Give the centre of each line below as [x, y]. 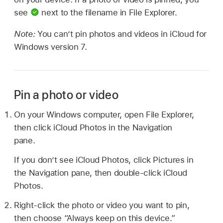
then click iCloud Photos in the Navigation [93, 128]
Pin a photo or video [66, 95]
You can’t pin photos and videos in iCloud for [122, 34]
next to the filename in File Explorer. [108, 12]
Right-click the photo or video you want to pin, [102, 205]
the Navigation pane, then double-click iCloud [101, 173]
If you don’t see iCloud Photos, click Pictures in [104, 160]
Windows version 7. [51, 47]
